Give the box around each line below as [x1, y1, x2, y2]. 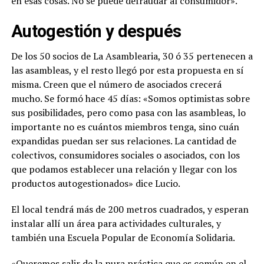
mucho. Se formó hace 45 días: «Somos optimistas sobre [11, 91, 250, 105]
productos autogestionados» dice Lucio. [11, 176, 180, 190]
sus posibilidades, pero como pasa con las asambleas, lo [11, 105, 246, 119]
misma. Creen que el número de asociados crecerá [11, 77, 222, 91]
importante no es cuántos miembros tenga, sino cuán [11, 120, 239, 133]
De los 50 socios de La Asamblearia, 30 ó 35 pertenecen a [11, 49, 253, 62]
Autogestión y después [11, 21, 181, 41]
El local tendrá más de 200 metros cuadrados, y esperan [11, 202, 249, 216]
